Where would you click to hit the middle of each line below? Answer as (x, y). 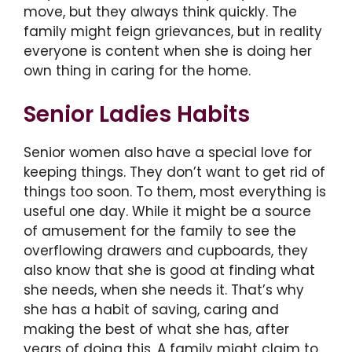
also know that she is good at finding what (169, 270)
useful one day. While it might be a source (167, 211)
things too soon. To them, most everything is (175, 191)
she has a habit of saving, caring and (151, 309)
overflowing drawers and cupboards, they (166, 250)
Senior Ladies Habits (137, 114)
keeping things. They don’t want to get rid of (174, 172)
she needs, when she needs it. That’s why (164, 290)
